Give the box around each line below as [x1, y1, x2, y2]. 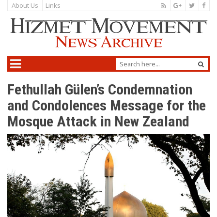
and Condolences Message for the [7, 97, 206, 114]
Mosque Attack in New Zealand [7, 113, 189, 130]
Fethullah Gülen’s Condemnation [7, 81, 192, 98]
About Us [12, 1, 38, 10]
